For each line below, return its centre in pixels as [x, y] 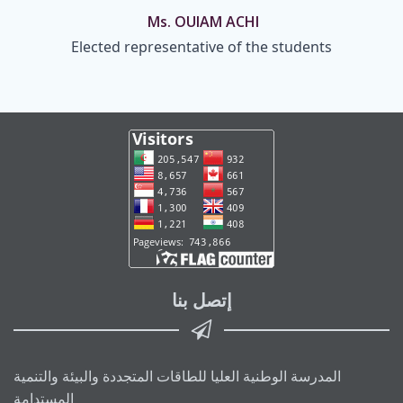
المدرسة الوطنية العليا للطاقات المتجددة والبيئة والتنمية [177, 376]
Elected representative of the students [201, 47]
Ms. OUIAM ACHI [203, 22]
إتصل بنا [201, 300]
